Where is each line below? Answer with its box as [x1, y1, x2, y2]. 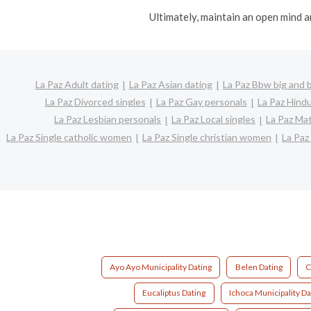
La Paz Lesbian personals [54, 113, 161, 126]
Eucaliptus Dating [142, 287, 206, 299]
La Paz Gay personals [155, 95, 247, 108]
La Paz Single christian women [142, 131, 271, 143]
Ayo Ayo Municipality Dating [110, 261, 212, 272]
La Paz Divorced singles [44, 95, 146, 108]
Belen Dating [235, 261, 283, 272]
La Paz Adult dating [35, 78, 119, 90]
